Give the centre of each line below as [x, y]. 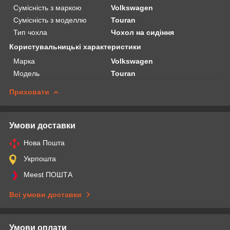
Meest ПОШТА [48, 174]
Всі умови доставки [45, 194]
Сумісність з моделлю [50, 20]
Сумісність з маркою [47, 7]
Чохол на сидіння [143, 32]
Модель [26, 73]
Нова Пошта [44, 142]
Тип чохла [30, 32]
